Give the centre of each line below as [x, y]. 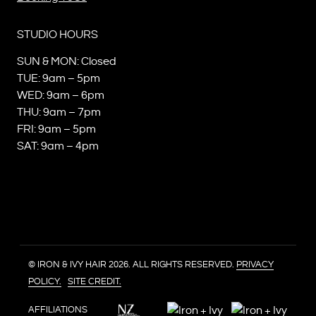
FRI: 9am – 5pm [56, 129]
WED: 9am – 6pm [61, 95]
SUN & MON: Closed [67, 61]
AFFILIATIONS [58, 310]
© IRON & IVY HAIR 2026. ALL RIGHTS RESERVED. [132, 265]
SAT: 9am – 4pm [58, 146]
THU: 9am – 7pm [59, 112]
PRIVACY [255, 265]
